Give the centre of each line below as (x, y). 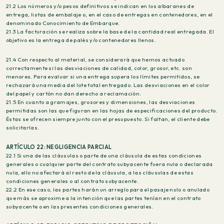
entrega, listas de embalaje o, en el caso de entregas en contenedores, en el (109, 14)
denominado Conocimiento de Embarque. (63, 23)
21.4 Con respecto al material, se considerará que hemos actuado (95, 59)
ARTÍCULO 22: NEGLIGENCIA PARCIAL (59, 147)
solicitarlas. (23, 127)
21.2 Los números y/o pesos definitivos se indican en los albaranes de (100, 6)
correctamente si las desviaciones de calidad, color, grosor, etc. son (99, 68)
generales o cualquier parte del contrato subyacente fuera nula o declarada (109, 164)
